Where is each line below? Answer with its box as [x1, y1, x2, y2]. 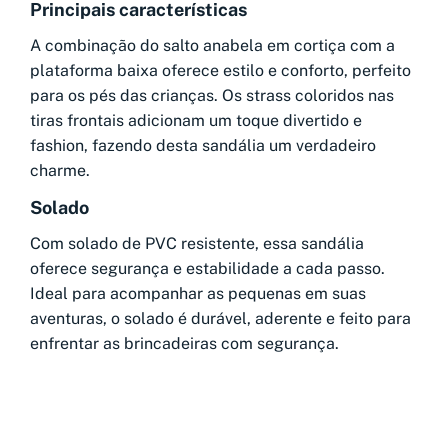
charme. [30, 161, 90, 181]
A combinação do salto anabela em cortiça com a [30, 36, 395, 56]
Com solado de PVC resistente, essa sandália [30, 234, 364, 254]
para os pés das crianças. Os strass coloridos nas [30, 86, 394, 106]
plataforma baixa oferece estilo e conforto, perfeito [30, 61, 411, 81]
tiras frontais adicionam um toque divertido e [30, 111, 362, 131]
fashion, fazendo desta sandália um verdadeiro [30, 136, 376, 156]
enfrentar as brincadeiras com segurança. [30, 334, 339, 354]
